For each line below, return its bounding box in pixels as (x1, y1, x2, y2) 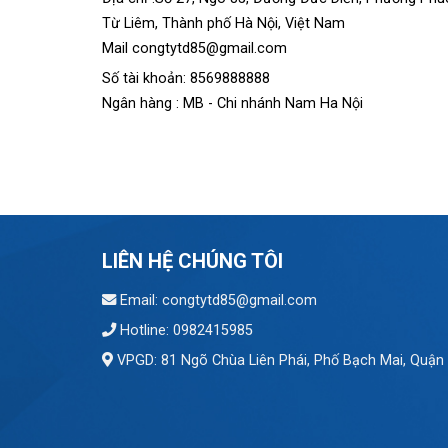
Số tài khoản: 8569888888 (102, 69, 270, 87)
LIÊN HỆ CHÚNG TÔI (102, 248, 283, 273)
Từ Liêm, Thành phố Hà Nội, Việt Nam (102, 14, 345, 32)
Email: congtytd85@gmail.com (116, 291, 317, 309)
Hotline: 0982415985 (116, 321, 253, 339)
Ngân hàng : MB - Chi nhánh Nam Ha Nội (102, 94, 363, 112)
